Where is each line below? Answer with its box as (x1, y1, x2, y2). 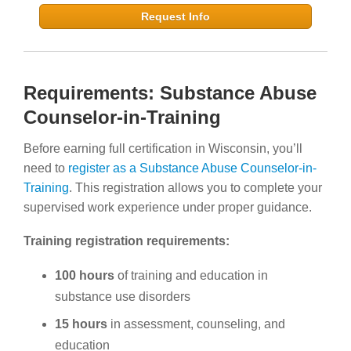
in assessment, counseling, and (107, 317, 285, 331)
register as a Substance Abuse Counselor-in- (68, 161, 317, 175)
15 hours (55, 317, 107, 331)
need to (24, 161, 68, 175)
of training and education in (114, 268, 268, 282)
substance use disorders (55, 289, 190, 303)
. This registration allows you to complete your (69, 180, 322, 194)
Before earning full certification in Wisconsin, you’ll (24, 141, 302, 155)
